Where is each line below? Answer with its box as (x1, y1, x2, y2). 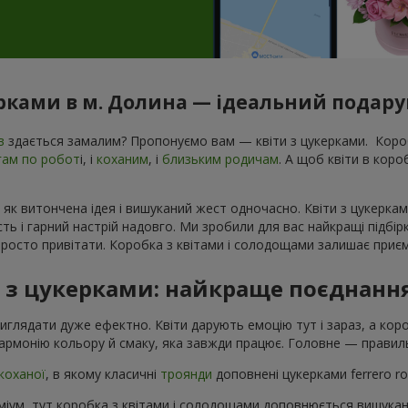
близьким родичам (162, 149, 279, 168)
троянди (160, 364, 216, 382)
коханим (97, 149, 148, 168)
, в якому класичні (46, 364, 160, 382)
